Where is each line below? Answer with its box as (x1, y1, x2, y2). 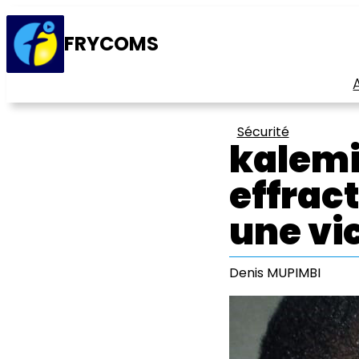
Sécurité (236, 123, 289, 142)
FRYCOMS (64, 30, 159, 57)
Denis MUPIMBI (228, 264, 321, 283)
